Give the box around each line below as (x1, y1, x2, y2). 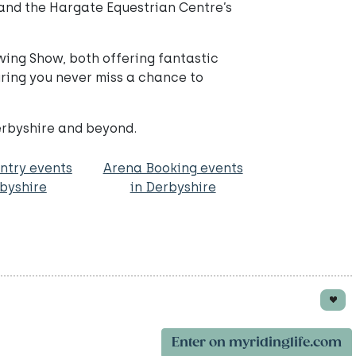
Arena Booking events (103, 161, 243, 176)
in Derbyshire (130, 180, 216, 195)
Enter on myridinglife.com (172, 335, 342, 350)
